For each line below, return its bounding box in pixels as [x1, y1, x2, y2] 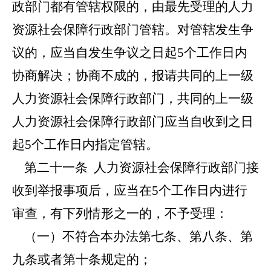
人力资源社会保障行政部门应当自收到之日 [12, 114, 253, 129]
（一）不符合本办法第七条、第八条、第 [12, 229, 253, 244]
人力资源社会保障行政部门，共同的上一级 [12, 91, 253, 106]
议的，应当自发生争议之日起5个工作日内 [12, 45, 247, 60]
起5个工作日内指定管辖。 [12, 137, 158, 152]
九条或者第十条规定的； [12, 252, 152, 267]
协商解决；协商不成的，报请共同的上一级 [12, 68, 253, 83]
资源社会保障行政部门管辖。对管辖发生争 [12, 22, 253, 37]
